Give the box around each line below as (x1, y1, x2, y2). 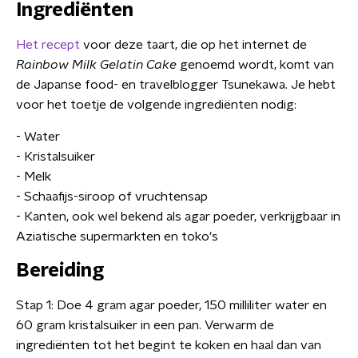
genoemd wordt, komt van (180, 58, 334, 71)
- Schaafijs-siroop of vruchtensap (16, 190, 208, 203)
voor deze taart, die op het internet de (80, 38, 307, 51)
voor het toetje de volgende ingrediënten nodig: (16, 98, 296, 111)
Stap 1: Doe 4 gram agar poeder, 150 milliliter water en (16, 299, 327, 312)
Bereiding (16, 261, 104, 280)
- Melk (16, 170, 51, 183)
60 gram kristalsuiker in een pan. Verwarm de (16, 319, 274, 332)
